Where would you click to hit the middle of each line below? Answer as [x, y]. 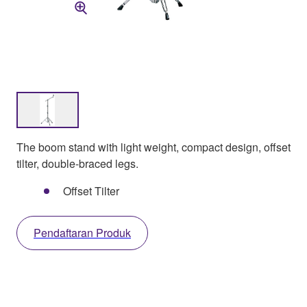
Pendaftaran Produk [82, 233]
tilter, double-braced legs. [77, 164]
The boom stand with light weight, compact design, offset [153, 147]
